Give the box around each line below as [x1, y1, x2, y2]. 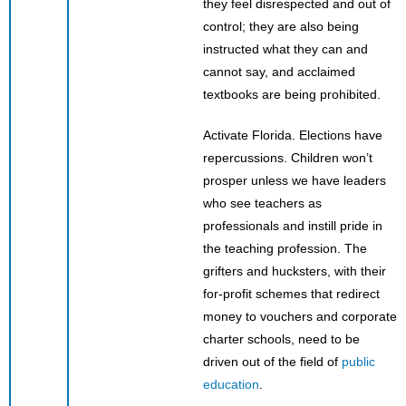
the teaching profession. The [203, 240, 367, 256]
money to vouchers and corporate [203, 308, 397, 324]
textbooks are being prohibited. [203, 86, 381, 101]
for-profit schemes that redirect [203, 285, 380, 301]
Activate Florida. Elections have [203, 127, 382, 142]
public [342, 353, 375, 369]
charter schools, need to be [203, 331, 360, 346]
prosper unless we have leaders [203, 172, 386, 188]
